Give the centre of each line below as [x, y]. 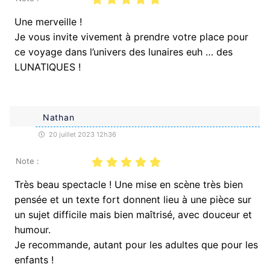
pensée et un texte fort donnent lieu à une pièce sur [133, 199]
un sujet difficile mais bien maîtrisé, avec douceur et [133, 214]
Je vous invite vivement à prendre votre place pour [131, 36]
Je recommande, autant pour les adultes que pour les [136, 244]
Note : [27, 161]
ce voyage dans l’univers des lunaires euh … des [124, 52]
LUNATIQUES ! [48, 67]
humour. [33, 229]
